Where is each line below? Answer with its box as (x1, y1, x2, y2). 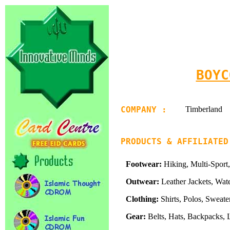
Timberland (185, 105, 222, 113)
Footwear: (126, 160, 162, 168)
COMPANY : (121, 105, 167, 114)
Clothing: (126, 195, 159, 203)
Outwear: (126, 177, 159, 186)
